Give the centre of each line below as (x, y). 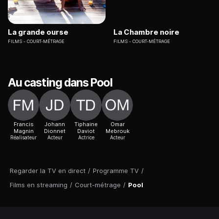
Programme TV (116, 171)
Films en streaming (39, 185)
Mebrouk (117, 131)
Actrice (86, 138)
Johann (55, 124)
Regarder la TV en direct (48, 171)
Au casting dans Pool (60, 83)
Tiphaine (86, 124)
